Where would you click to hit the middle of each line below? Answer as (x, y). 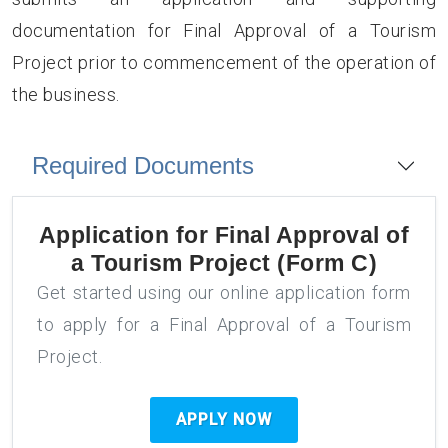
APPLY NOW (224, 419)
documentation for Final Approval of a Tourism (224, 30)
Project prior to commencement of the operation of (224, 62)
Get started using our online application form (224, 292)
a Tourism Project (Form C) (224, 263)
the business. (66, 94)
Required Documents (143, 165)
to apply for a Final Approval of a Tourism (224, 324)
